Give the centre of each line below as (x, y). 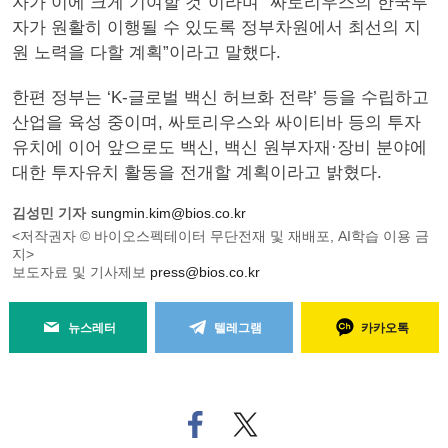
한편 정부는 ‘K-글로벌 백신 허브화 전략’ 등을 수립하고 (220, 97)
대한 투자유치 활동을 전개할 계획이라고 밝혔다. (197, 172)
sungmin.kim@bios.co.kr (168, 213)
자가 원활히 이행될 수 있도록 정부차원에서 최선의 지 (216, 27)
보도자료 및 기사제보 (81, 272)
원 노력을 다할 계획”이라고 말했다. (146, 52)
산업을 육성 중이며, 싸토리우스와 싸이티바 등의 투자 (216, 122)
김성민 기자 (49, 213)
